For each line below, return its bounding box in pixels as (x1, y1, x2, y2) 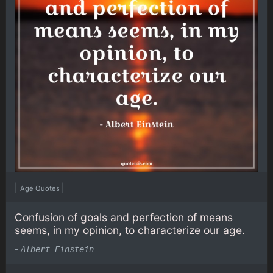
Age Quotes (20, 183, 62, 193)
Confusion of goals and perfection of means (15, 210, 233, 224)
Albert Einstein (21, 244, 94, 255)
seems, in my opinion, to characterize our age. (15, 223, 245, 236)
